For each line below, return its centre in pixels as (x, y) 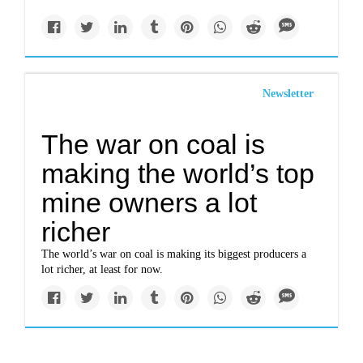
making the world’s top (178, 173)
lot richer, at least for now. (102, 269)
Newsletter (288, 94)
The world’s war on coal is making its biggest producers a (174, 254)
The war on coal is (154, 144)
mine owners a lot (149, 203)
